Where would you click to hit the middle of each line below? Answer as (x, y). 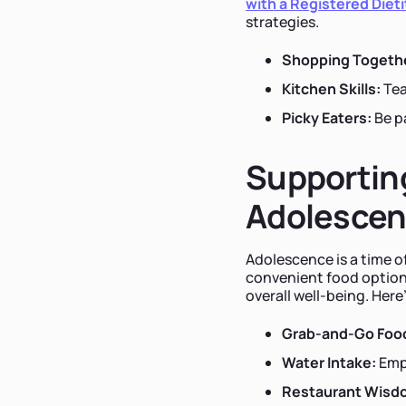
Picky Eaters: (327, 117)
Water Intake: (329, 362)
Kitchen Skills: (331, 88)
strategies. (282, 21)
